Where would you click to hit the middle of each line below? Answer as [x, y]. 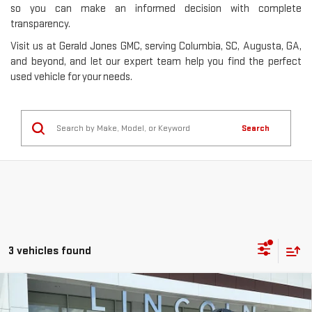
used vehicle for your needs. [71, 77]
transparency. [40, 24]
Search [256, 128]
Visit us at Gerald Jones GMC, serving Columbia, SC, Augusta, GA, [156, 47]
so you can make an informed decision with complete [156, 9]
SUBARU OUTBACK [123, 298]
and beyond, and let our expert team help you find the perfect [156, 62]
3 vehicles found [50, 250]
